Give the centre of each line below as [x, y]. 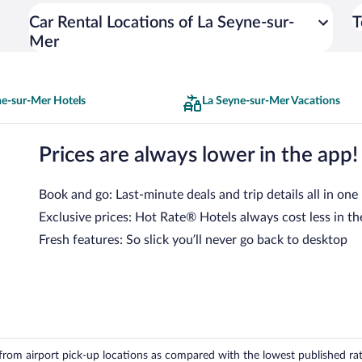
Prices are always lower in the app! [198, 155]
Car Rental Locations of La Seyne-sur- [162, 23]
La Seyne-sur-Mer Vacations [271, 101]
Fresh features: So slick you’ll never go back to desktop [193, 240]
